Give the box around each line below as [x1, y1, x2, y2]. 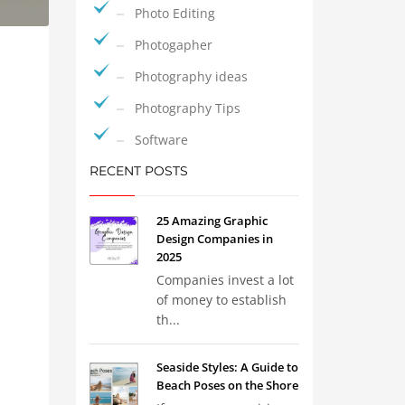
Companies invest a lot [155, 271, 294, 288]
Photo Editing [134, 5, 215, 22]
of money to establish [155, 291, 287, 308]
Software [134, 131, 188, 148]
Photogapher [134, 36, 212, 53]
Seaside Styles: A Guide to [155, 359, 298, 375]
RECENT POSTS [89, 163, 188, 179]
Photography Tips [134, 99, 240, 117]
